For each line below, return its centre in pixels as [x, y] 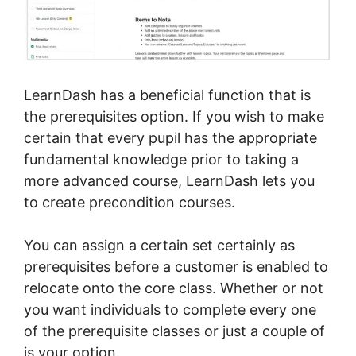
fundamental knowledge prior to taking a [161, 159]
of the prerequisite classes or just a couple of [174, 331]
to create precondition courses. [130, 202]
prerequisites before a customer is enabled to [176, 266]
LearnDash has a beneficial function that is [167, 95]
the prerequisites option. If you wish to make [174, 116]
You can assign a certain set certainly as [159, 245]
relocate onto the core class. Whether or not [174, 288]
